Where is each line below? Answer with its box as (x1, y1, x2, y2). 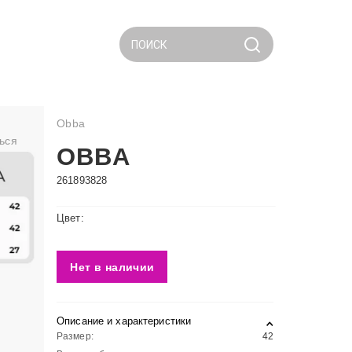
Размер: (57, 331, 93, 342)
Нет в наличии (70, 260, 155, 273)
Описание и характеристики (57, 315, 192, 327)
